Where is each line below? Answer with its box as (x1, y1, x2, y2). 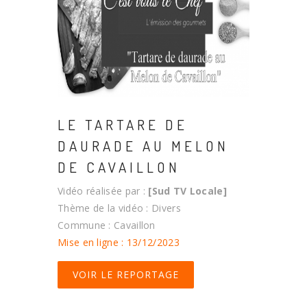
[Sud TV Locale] (148, 184, 227, 197)
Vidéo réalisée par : (58, 184, 149, 197)
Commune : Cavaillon (58, 218, 156, 232)
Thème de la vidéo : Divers (58, 201, 181, 214)
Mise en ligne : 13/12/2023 (58, 235, 180, 249)
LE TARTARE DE (58, 114, 188, 134)
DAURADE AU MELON (58, 136, 229, 155)
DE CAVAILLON (58, 157, 180, 176)
